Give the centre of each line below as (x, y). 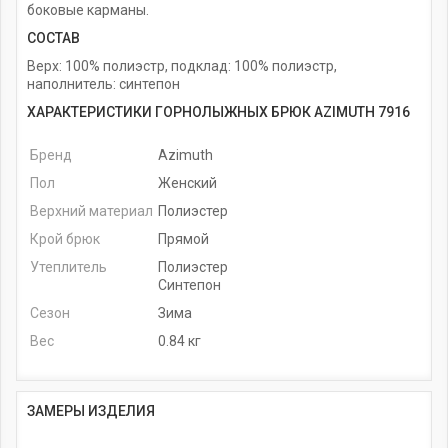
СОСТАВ (53, 37)
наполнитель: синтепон (103, 83)
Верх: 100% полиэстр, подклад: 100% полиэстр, (182, 65)
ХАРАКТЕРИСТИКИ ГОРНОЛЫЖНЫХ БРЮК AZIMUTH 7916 (218, 111)
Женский (188, 182)
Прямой (184, 238)
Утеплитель (68, 266)
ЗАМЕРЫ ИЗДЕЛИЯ (91, 410)
